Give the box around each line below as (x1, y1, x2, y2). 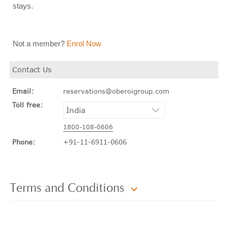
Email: (12, 86, 35, 96)
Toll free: (12, 100, 44, 109)
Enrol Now (67, 39, 102, 48)
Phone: (12, 137, 36, 147)
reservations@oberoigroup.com (63, 86, 170, 96)
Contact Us (12, 64, 52, 75)
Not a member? (13, 39, 67, 48)
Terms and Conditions (10, 181, 125, 195)
